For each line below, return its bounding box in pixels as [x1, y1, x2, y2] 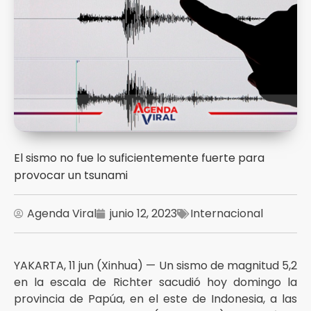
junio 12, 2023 [110, 205, 177, 221]
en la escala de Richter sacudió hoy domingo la [14, 274, 297, 290]
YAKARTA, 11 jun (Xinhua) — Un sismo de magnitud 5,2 [14, 258, 297, 274]
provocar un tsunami [14, 167, 128, 183]
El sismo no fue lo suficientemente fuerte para [14, 150, 264, 166]
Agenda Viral [27, 205, 96, 221]
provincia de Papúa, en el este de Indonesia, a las [14, 291, 297, 307]
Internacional [190, 205, 263, 221]
